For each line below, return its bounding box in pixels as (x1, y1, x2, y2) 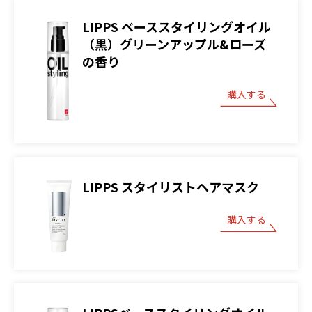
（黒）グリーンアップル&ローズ (82, 35, 266, 54)
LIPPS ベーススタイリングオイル (82, 17, 271, 36)
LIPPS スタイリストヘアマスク (82, 178, 259, 196)
